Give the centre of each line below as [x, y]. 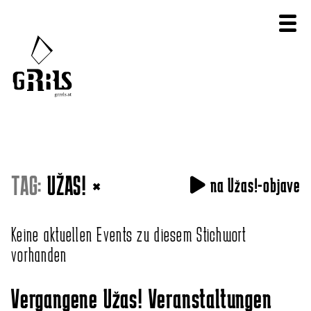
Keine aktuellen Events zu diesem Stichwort [129, 235]
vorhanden [39, 255]
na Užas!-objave [253, 185]
